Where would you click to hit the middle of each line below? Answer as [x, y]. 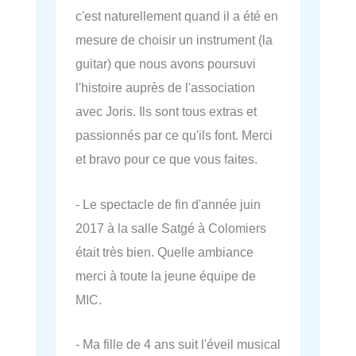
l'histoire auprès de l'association [165, 88]
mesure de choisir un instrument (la [174, 40]
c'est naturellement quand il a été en [177, 16]
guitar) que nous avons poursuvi [166, 64]
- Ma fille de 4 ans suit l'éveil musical [178, 344]
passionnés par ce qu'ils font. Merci [174, 135]
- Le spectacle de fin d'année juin [168, 204]
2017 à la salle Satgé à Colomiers [171, 228]
